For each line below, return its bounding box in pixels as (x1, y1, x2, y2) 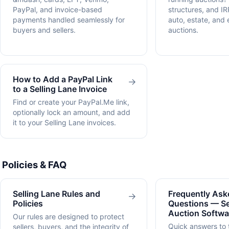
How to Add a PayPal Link (13, 74, 112, 84)
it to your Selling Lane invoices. (13, 118, 116, 127)
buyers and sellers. (13, 25, 76, 34)
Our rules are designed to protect (13, 212, 124, 221)
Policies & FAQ (2, 159, 66, 170)
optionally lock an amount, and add (13, 108, 130, 117)
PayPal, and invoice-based (13, 5, 102, 14)
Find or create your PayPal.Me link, (13, 98, 129, 106)
